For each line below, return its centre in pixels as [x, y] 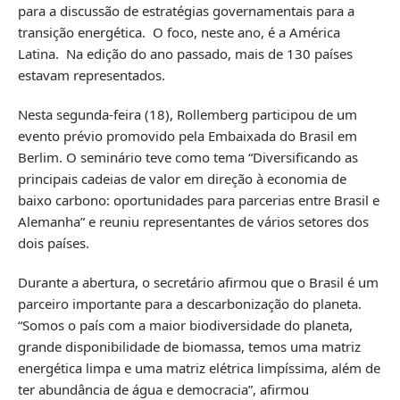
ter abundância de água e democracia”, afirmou [163, 389]
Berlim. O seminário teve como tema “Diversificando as [188, 157]
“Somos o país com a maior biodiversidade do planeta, [185, 325]
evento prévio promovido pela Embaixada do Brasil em [187, 135]
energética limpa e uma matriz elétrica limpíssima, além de [199, 367]
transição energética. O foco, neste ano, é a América [179, 32]
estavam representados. [92, 75]
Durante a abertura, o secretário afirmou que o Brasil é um [198, 282]
